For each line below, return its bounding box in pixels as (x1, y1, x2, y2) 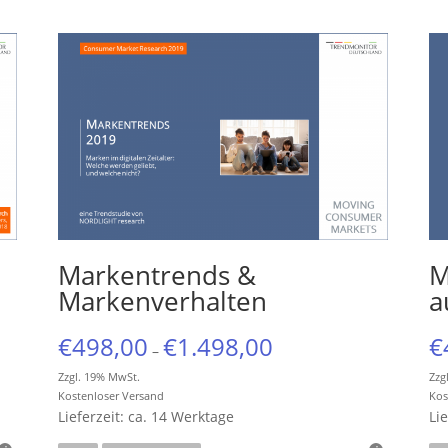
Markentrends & (57, 256, 256, 293)
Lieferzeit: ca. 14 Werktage (57, 406, 234, 426)
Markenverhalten (57, 282, 267, 319)
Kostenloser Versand (57, 387, 164, 403)
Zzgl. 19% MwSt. (57, 368, 140, 384)
